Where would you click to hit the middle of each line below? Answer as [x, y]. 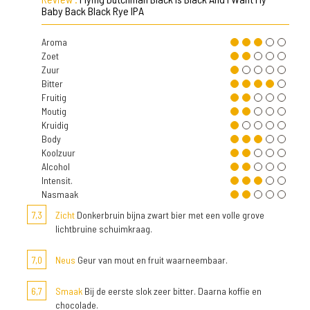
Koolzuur [58, 153]
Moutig [54, 111]
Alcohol [56, 166]
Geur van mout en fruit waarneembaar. [152, 260]
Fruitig [54, 97]
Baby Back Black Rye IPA [93, 11]
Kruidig [55, 125]
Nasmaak [60, 194]
